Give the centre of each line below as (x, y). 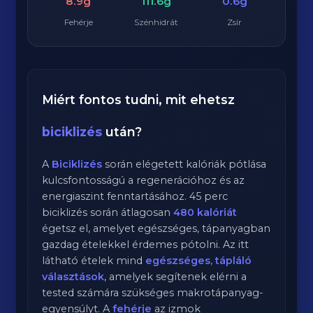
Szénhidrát (156, 22)
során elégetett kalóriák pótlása (184, 164)
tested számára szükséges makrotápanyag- (153, 293)
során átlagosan (131, 212)
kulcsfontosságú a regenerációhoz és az (144, 180)
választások (73, 277)
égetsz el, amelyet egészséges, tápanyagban (156, 228)
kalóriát (216, 212)
